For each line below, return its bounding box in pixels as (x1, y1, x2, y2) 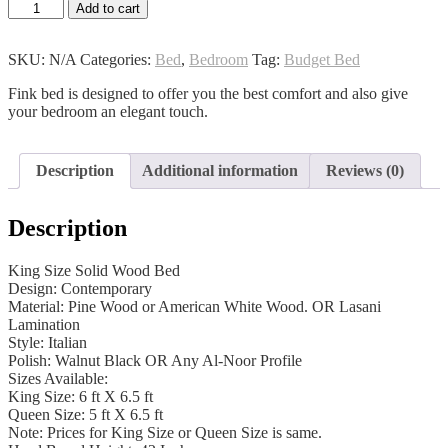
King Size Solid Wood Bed (8, 262, 180, 280)
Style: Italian (8, 334, 87, 352)
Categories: (80, 51, 155, 69)
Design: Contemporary (8, 280, 152, 298)
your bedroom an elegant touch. (8, 103, 208, 121)
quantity (7, 33, 58, 51)
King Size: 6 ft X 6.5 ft (8, 388, 153, 406)
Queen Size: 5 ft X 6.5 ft (8, 406, 163, 424)
